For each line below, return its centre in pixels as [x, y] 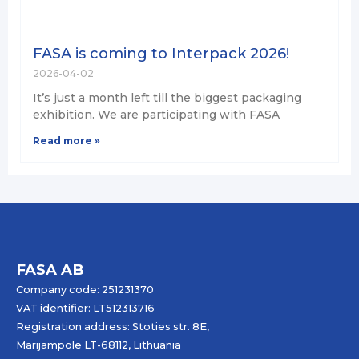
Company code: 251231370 [85, 290]
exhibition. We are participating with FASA [156, 115]
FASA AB [50, 270]
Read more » [67, 141]
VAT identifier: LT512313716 [85, 309]
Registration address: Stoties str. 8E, [113, 327]
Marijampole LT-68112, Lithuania [99, 345]
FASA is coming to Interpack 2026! [161, 54]
